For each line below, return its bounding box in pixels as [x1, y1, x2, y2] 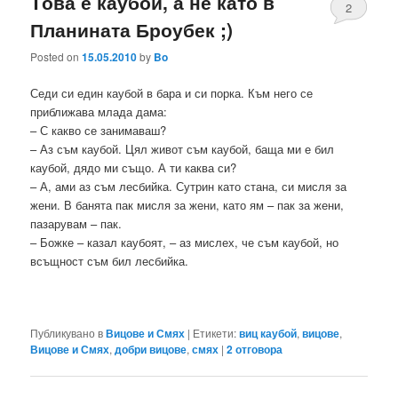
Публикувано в [30, 324, 104, 340]
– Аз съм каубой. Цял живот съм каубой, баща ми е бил [30, 140, 335, 158]
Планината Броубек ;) [30, 15, 234, 43]
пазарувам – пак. [30, 215, 123, 233]
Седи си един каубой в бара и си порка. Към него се [30, 84, 314, 102]
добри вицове [115, 340, 187, 357]
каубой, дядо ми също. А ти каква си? [30, 159, 237, 177]
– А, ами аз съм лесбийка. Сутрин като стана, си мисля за [30, 178, 347, 195]
